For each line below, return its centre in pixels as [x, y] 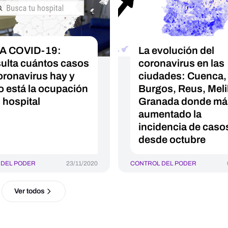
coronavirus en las [181, 63]
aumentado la [170, 114]
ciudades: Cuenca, [182, 76]
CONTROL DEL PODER [163, 163]
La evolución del [176, 50]
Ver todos [29, 191]
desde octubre [172, 139]
